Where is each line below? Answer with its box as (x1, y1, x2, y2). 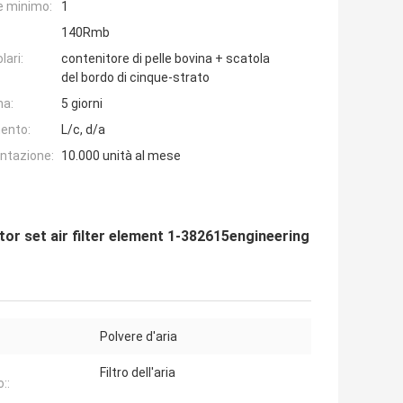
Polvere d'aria (100, 329, 177, 345)
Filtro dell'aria (100, 365, 175, 381)
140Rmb (61, 25, 110, 40)
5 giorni (61, 96, 103, 112)
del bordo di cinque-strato (61, 70, 210, 85)
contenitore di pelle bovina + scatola (61, 51, 270, 67)
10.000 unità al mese (61, 148, 181, 164)
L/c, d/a (61, 122, 105, 138)
